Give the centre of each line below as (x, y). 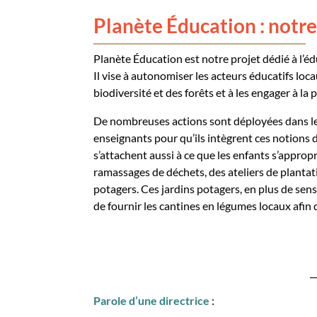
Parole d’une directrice (151, 300)
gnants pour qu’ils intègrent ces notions (214, 138)
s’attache (115, 155)
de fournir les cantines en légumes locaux (192, 206)
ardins (180, 189)
